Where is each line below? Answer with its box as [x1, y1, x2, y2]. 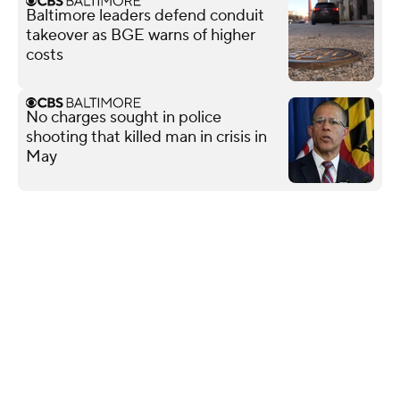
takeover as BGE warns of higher [26, 24, 255, 46]
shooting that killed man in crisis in [26, 126, 267, 147]
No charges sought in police [26, 106, 221, 128]
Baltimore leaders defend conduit [26, 4, 264, 26]
